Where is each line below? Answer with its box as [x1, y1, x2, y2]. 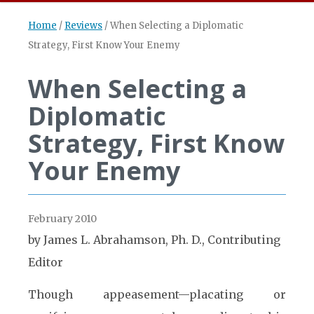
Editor [28, 255, 63, 269]
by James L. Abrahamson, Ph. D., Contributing [28, 233, 280, 247]
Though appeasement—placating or [28, 287, 286, 301]
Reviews [64, 20, 102, 32]
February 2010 [28, 212, 97, 225]
